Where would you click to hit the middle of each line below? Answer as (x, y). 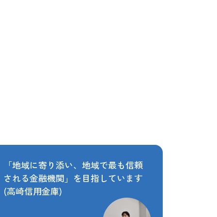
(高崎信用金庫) (33, 191)
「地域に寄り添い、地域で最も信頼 (73, 164)
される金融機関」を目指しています (73, 178)
